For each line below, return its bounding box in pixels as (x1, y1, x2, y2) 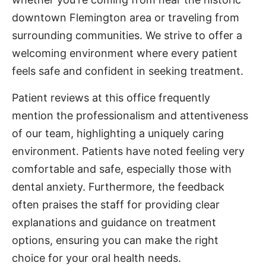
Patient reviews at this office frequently (12, 91, 210, 104)
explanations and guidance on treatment (12, 216, 216, 229)
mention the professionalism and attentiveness (12, 109, 248, 122)
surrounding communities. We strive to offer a (12, 29, 242, 42)
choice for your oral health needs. (12, 252, 181, 264)
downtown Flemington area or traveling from (12, 11, 239, 24)
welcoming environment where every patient (12, 47, 237, 59)
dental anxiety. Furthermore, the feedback (12, 180, 224, 193)
